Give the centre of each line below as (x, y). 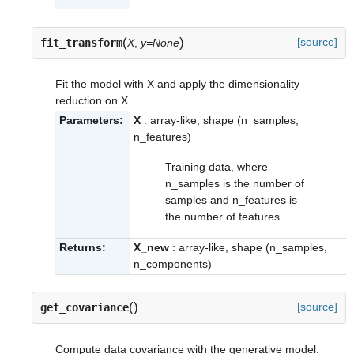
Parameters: (91, 120)
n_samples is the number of (235, 183)
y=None (160, 42)
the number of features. (224, 217)
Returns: (83, 247)
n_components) (173, 264)
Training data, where (217, 167)
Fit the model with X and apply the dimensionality (177, 84)
